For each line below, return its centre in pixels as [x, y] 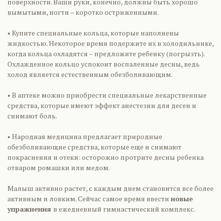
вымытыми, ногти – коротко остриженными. [83, 12]
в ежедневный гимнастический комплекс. [124, 209]
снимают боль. [32, 116]
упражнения [30, 209]
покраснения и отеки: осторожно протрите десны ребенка [106, 157]
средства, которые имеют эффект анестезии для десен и [102, 105]
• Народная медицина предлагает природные [85, 136]
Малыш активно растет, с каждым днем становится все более [110, 188]
